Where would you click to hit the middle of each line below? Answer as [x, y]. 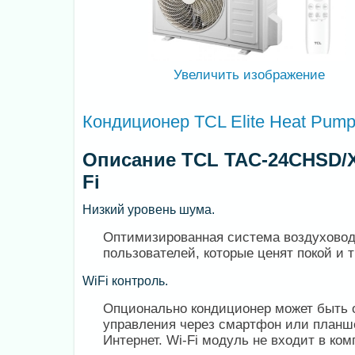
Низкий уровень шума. [149, 210]
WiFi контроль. [125, 281]
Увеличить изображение [248, 75]
